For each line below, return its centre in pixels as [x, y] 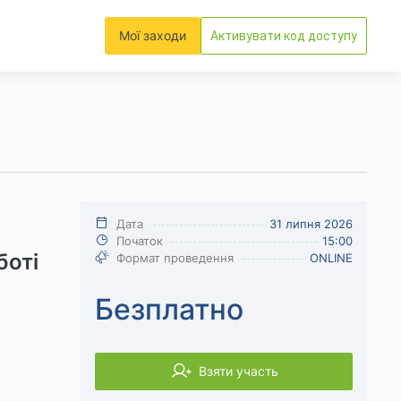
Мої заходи [153, 35]
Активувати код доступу [284, 35]
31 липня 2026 [311, 224]
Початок [140, 241]
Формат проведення [175, 258]
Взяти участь [238, 371]
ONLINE [331, 258]
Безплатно [169, 309]
